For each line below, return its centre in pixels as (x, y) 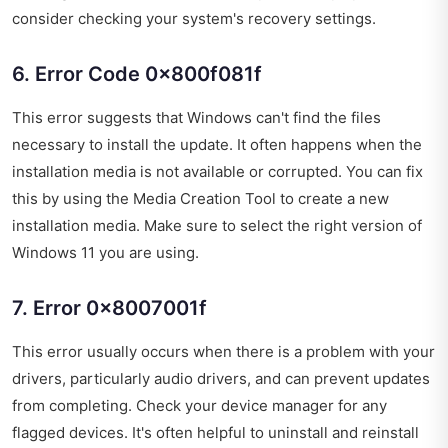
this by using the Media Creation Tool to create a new (200, 198)
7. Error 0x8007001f (109, 307)
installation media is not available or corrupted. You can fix (217, 171)
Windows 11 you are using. (105, 252)
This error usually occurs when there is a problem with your (223, 351)
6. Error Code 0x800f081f (137, 73)
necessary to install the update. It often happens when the (217, 144)
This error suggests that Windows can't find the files (196, 117)
